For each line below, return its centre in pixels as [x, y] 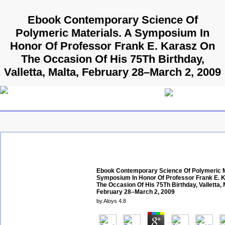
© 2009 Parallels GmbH [124, 11]
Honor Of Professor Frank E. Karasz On [113, 46]
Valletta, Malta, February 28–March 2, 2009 [113, 72]
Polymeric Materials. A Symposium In [113, 33]
